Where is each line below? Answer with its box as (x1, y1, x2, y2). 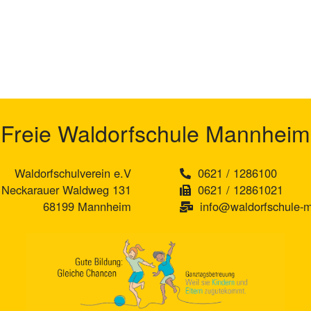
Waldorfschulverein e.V (15, 165, 131, 181)
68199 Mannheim (43, 198, 131, 215)
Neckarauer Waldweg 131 (1, 181, 131, 198)
